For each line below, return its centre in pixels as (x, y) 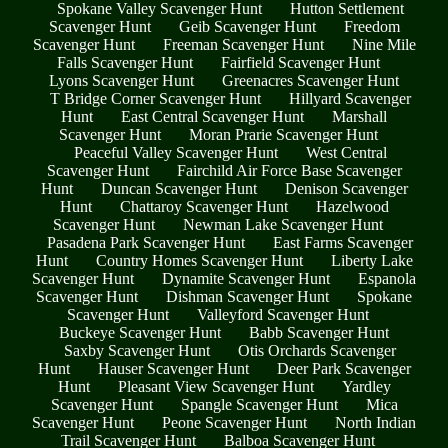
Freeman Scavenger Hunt (243, 45)
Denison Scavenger (346, 189)
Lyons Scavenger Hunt (121, 81)
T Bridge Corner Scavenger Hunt (155, 99)
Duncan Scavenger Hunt (178, 189)
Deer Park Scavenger (343, 369)
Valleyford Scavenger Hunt (283, 315)
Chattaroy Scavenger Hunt (203, 207)
